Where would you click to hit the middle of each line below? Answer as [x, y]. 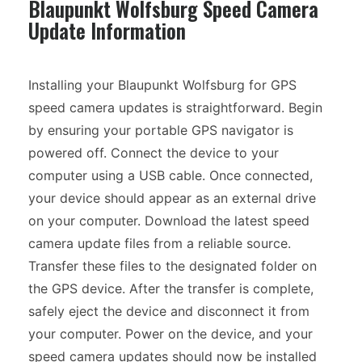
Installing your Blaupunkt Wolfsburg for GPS [162, 85]
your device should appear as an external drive [172, 198]
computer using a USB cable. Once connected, [170, 175]
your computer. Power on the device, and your [170, 334]
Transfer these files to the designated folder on [173, 266]
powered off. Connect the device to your [154, 153]
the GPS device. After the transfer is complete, [171, 288]
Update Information [107, 30]
